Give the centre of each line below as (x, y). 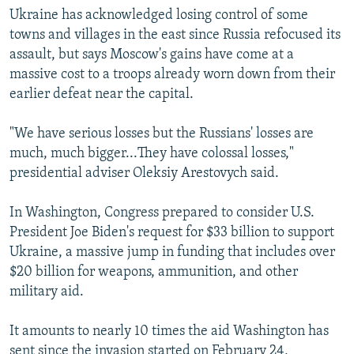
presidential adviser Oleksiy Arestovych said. (144, 173)
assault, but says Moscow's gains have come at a (152, 55)
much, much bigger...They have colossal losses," (152, 153)
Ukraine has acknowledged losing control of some (159, 15)
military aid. (47, 292)
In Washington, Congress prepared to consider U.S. (162, 213)
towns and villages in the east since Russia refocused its (175, 35)
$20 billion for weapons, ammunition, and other (154, 272)
